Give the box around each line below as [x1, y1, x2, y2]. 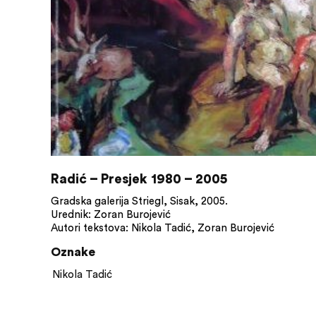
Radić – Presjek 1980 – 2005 [51, 173, 227, 186]
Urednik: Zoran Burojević [51, 207, 171, 221]
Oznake [51, 246, 95, 259]
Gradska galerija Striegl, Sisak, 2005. [51, 194, 228, 208]
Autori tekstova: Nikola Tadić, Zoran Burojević [51, 221, 274, 235]
